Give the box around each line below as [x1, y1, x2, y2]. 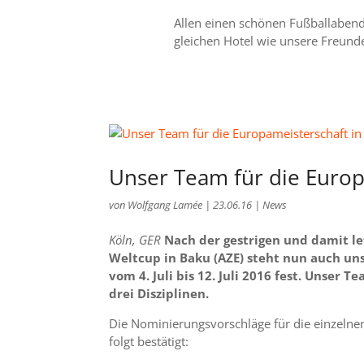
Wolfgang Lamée [128, 197, 203, 213]
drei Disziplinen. [109, 285, 210, 302]
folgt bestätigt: [109, 333, 189, 350]
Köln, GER [109, 232, 162, 249]
